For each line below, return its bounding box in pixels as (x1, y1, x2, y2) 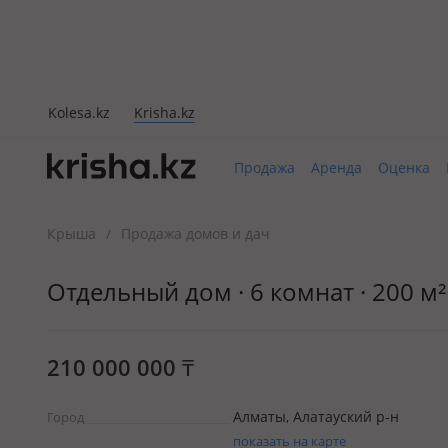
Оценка (378, 158, 430, 177)
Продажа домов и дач (121, 224, 270, 243)
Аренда (311, 158, 362, 177)
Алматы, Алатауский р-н (233, 407, 399, 426)
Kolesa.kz (48, 102, 110, 122)
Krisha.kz (134, 102, 195, 122)
